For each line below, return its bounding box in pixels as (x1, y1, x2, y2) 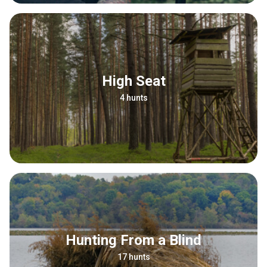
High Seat (112, 72, 166, 89)
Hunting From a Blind (76, 232, 201, 249)
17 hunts (117, 252, 150, 262)
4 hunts (119, 92, 148, 103)
